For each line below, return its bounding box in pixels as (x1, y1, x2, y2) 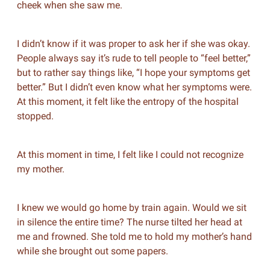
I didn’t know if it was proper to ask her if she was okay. (16, 38, 250, 49)
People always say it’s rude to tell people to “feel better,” (16, 52, 251, 64)
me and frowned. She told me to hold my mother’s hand (16, 231, 252, 242)
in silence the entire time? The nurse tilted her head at (16, 216, 242, 228)
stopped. (16, 110, 54, 122)
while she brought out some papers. (16, 245, 168, 257)
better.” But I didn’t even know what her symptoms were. (16, 81, 252, 93)
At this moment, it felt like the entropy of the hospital (16, 96, 239, 107)
